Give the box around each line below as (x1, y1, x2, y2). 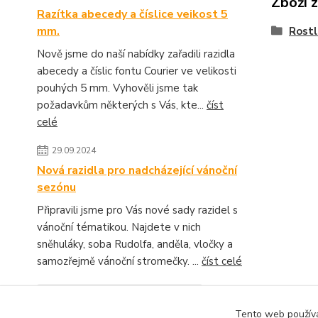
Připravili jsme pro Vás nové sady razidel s (37, 203, 238, 217)
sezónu (37, 180, 76, 195)
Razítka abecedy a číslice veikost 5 (37, 6, 228, 22)
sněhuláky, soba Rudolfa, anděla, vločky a (37, 237, 233, 251)
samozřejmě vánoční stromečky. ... (37, 254, 202, 268)
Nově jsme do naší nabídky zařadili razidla (37, 47, 235, 61)
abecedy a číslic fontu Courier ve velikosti (37, 64, 236, 78)
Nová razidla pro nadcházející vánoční (37, 163, 237, 178)
